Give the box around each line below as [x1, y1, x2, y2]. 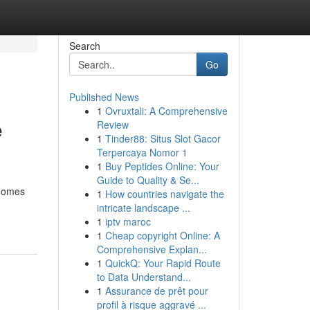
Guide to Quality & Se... [96, 173, 199, 187]
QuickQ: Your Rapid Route [104, 256, 221, 270]
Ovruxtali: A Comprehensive [104, 104, 228, 118]
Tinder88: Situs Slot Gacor [104, 131, 221, 145]
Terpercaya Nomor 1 [96, 145, 188, 159]
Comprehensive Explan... [96, 242, 207, 256]
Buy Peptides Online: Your [104, 159, 219, 173]
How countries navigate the [104, 187, 224, 201]
